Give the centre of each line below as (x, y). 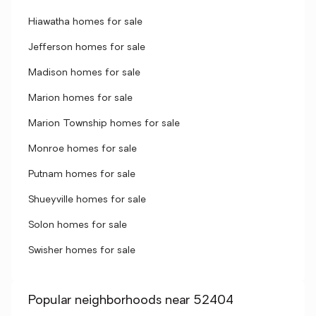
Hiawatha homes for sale (85, 22)
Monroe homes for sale (83, 149)
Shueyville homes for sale (87, 200)
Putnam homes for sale (82, 175)
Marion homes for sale (80, 98)
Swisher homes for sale (82, 251)
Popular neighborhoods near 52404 (131, 301)
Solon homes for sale (78, 225)
